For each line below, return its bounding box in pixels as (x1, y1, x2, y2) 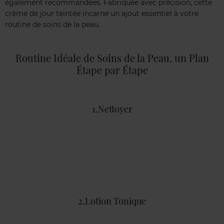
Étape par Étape (76, 63, 148, 77)
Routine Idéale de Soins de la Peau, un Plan (15, 51, 209, 65)
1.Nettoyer (91, 103, 132, 115)
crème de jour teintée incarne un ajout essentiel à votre (5, 9, 198, 18)
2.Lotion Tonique (78, 195, 146, 207)
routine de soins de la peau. (5, 20, 100, 29)
